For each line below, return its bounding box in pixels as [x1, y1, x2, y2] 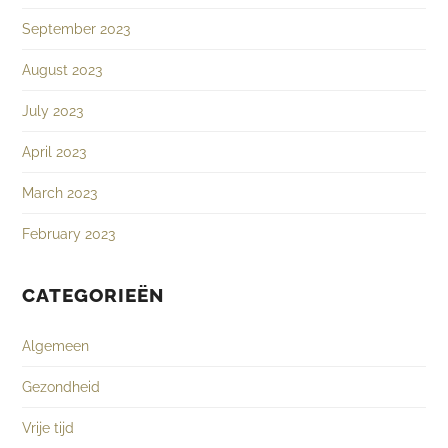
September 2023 [22, 20, 131, 38]
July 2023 [22, 102, 84, 120]
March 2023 [22, 184, 98, 202]
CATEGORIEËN [22, 284, 165, 307]
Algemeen [22, 337, 90, 355]
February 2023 [22, 225, 116, 243]
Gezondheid [22, 378, 101, 396]
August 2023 [22, 61, 103, 79]
